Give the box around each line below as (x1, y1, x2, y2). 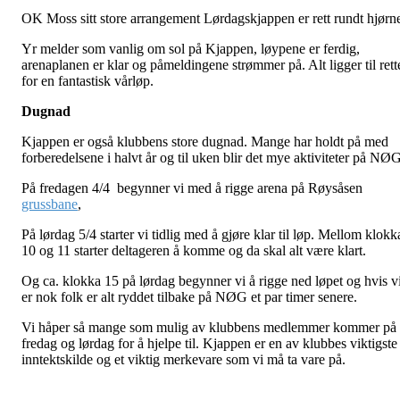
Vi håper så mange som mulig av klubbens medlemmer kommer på (21, 320, 396, 336)
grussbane (21, 196, 78, 212)
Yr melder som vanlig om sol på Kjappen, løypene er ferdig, (21, 41, 360, 57)
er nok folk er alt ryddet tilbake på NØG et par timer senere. (21, 289, 357, 305)
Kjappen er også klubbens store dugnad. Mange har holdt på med (21, 134, 388, 150)
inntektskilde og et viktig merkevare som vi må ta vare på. (21, 352, 349, 368)
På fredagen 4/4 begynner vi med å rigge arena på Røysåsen (21, 180, 362, 196)
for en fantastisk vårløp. (21, 73, 157, 89)
